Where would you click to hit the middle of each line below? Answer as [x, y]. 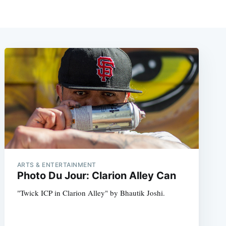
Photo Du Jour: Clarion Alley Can [96, 175]
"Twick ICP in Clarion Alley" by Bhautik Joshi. [91, 192]
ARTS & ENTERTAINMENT [56, 164]
